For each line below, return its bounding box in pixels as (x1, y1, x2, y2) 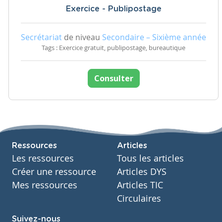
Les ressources (12, 153, 74, 164)
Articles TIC (117, 179, 163, 191)
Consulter (94, 72, 133, 84)
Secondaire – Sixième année (102, 31, 206, 43)
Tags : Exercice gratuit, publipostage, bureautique (42, 43, 185, 52)
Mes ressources (12, 179, 77, 191)
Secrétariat (21, 31, 62, 43)
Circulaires (117, 193, 161, 204)
